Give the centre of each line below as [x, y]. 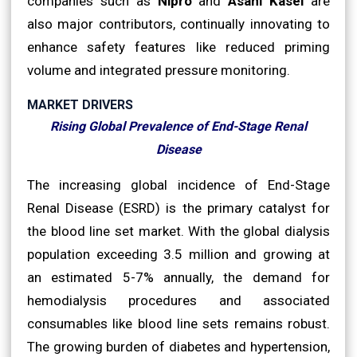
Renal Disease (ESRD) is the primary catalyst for [178, 208]
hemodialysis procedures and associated [178, 300]
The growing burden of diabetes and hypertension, [178, 346]
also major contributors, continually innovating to [178, 24]
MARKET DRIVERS [80, 104]
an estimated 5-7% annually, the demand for [178, 277]
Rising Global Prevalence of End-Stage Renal [178, 126]
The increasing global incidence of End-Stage [178, 184]
